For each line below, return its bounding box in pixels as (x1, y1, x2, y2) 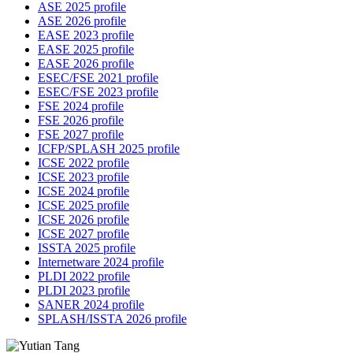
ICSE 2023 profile (38, 170, 129, 184)
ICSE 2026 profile (38, 213, 129, 227)
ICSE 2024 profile (38, 184, 129, 199)
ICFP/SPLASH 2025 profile (38, 142, 180, 156)
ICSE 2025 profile (38, 199, 129, 213)
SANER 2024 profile (38, 298, 144, 312)
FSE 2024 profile (38, 99, 124, 113)
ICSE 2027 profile (38, 227, 129, 241)
